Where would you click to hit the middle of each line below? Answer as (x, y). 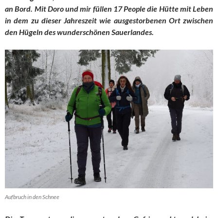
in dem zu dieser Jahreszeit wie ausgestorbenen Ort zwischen (109, 20)
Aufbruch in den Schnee (32, 197)
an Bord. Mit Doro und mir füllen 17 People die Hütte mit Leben (109, 8)
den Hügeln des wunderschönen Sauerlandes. (79, 32)
